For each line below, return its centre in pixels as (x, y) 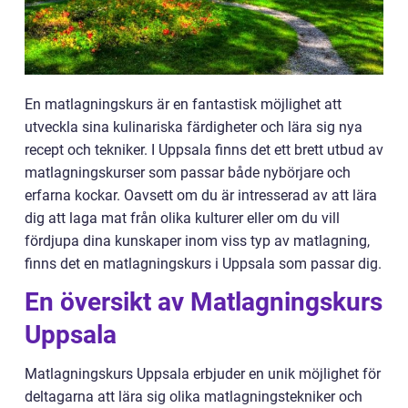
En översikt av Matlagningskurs (204, 302)
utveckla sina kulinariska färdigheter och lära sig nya (194, 127)
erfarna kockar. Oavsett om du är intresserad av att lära (201, 195)
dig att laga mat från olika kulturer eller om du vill (182, 218)
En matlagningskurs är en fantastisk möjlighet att (183, 104)
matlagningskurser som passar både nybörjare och (188, 173)
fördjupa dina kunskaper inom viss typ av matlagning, (197, 241)
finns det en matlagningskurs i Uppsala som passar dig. (203, 264)
